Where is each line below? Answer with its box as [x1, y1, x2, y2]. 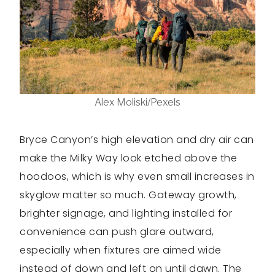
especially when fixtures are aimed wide [20, 242, 222, 257]
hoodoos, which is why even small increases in [20, 169, 255, 184]
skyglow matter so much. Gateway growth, [20, 187, 237, 202]
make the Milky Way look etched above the [20, 150, 237, 165]
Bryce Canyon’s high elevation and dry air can [20, 132, 254, 147]
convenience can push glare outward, [20, 224, 214, 239]
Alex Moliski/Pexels [95, 96, 180, 108]
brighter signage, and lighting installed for [20, 206, 232, 220]
